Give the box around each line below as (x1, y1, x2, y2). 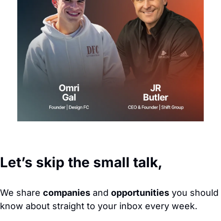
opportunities (111, 187, 169, 198)
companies (43, 187, 90, 198)
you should (169, 187, 219, 198)
